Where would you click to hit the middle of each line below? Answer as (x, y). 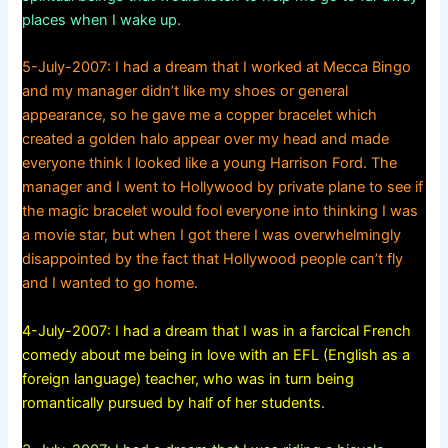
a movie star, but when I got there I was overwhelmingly (212, 235)
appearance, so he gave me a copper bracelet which (200, 115)
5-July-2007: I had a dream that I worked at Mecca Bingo (217, 67)
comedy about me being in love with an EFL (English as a (216, 354)
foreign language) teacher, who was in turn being (188, 378)
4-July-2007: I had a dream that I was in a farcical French (217, 330)
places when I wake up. (102, 19)
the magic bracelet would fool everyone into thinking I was (220, 211)
